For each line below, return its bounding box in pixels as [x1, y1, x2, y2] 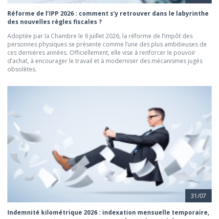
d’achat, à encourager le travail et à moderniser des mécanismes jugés [7, 56, 202, 65]
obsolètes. [7, 65, 37, 73]
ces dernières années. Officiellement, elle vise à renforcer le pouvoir [7, 48, 196, 57]
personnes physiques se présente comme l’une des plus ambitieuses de [7, 40, 207, 48]
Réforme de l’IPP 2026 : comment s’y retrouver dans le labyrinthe [7, 9, 209, 18]
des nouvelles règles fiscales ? [7, 17, 102, 26]
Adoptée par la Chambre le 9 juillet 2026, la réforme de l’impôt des [7, 31, 193, 40]
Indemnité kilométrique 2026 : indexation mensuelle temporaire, [7, 208, 209, 217]
